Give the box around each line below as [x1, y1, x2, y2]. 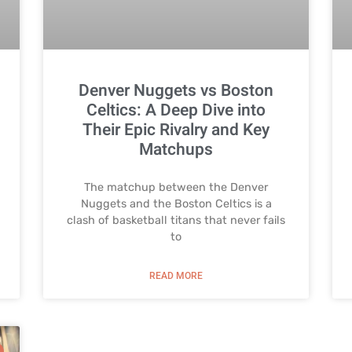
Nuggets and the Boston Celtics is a [80, 197, 272, 211]
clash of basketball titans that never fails [67, 214, 285, 228]
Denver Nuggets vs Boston [79, 79, 273, 104]
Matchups [139, 137, 213, 163]
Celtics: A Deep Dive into [86, 98, 266, 123]
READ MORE [149, 270, 203, 282]
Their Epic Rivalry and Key [82, 118, 269, 143]
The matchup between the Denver [84, 181, 268, 195]
